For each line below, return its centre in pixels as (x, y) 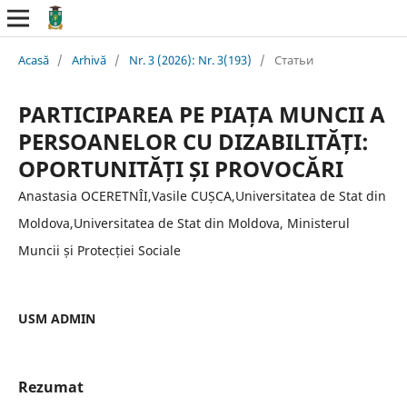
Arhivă (89, 60)
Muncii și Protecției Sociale (99, 250)
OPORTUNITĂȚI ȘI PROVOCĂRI (180, 168)
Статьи (293, 60)
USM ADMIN (56, 318)
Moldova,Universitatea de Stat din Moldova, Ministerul (184, 223)
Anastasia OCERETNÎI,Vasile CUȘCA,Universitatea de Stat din (202, 195)
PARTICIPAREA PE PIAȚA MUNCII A (201, 114)
